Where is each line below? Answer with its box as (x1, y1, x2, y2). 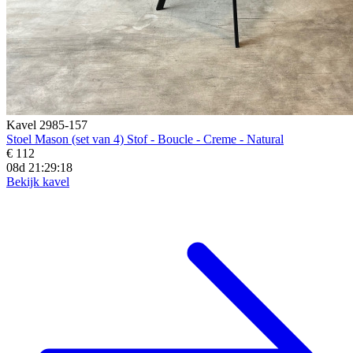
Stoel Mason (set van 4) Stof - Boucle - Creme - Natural (6, 132, 284, 146)
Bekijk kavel (6, 174, 69, 188)
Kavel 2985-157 (6, 117, 87, 132)
